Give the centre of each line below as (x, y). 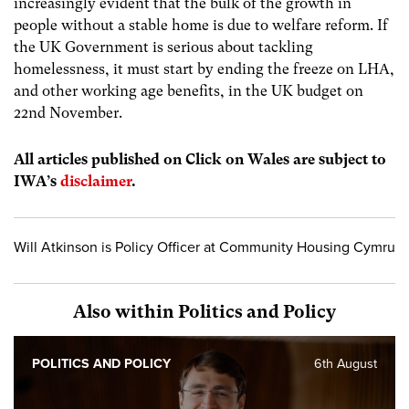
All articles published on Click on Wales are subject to (200, 160)
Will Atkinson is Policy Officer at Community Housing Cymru (204, 248)
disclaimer (96, 182)
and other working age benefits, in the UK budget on (189, 90)
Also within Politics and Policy (204, 312)
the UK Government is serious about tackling (163, 47)
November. (84, 112)
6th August (346, 364)
